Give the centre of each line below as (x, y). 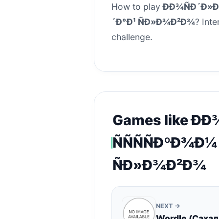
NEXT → (168, 206)
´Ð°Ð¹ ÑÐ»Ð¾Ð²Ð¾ (153, 22)
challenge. (132, 37)
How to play (137, 7)
